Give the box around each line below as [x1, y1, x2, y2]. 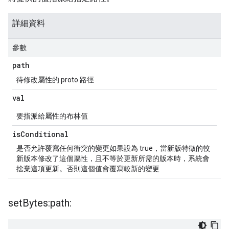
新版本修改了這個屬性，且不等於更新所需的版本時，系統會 [16, 154, 210, 163]
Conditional [20, 129, 68, 139]
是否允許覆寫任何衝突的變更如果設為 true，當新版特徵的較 [16, 144, 210, 152]
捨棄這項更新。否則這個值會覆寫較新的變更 [16, 165, 159, 173]
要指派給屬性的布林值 [16, 112, 88, 120]
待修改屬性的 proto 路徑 [16, 76, 94, 84]
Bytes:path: [22, 197, 72, 209]
